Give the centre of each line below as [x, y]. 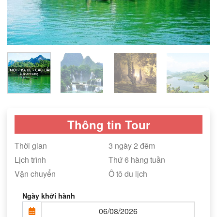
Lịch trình [30, 159]
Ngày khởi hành [49, 195]
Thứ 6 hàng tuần [137, 159]
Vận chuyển [35, 173]
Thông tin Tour [108, 124]
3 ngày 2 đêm [132, 145]
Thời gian [31, 145]
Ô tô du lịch [128, 173]
